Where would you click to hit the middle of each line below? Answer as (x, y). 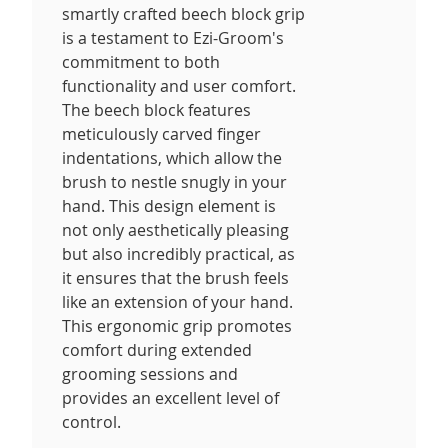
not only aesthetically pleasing (175, 229)
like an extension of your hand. (177, 301)
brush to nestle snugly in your (174, 181)
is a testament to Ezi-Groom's (173, 37)
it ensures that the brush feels (175, 277)
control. (91, 421)
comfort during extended (157, 349)
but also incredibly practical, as (178, 253)
